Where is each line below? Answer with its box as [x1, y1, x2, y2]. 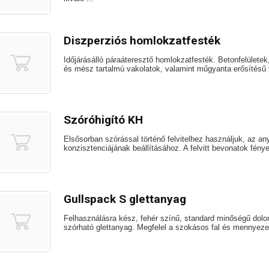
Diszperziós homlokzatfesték [64, 34, 220, 47]
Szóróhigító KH [64, 113, 143, 127]
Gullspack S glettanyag [64, 192, 186, 206]
